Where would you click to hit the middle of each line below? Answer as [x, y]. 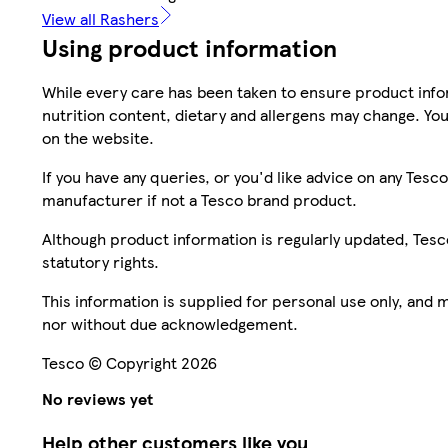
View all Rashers [100, 18]
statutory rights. [100, 261]
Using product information [189, 46]
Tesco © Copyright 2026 [129, 362]
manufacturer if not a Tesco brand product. [199, 199]
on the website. [98, 137]
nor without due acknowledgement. [170, 323]
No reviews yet [97, 399]
